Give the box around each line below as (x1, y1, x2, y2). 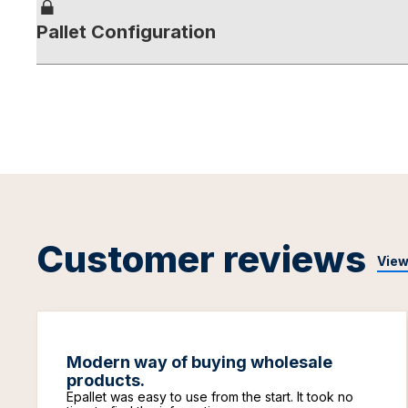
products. (66, 371, 145, 390)
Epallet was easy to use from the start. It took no (66, 389, 353, 404)
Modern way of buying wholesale (66, 352, 332, 372)
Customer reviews (36, 237, 366, 281)
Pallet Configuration (36, 21, 216, 43)
